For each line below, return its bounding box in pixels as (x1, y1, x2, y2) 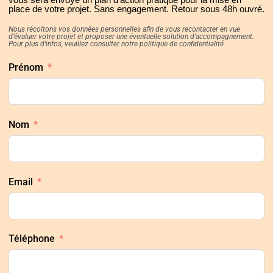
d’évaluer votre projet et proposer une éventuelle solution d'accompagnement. (9, 32, 254, 41)
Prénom (9, 61, 43, 73)
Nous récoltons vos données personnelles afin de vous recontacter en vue (9, 25, 240, 34)
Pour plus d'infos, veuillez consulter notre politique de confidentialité (9, 40, 224, 49)
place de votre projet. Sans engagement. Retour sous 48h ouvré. (9, 4, 264, 15)
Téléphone (9, 233, 55, 245)
